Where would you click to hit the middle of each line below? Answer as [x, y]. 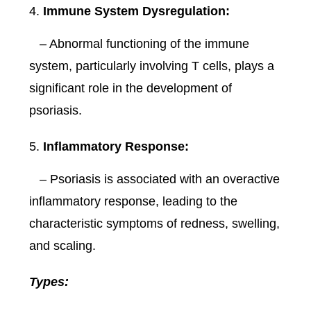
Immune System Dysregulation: [137, 11]
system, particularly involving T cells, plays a [152, 66]
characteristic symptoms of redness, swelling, [155, 224]
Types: [49, 282]
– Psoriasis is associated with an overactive [155, 179]
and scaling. [63, 246]
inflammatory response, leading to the [134, 202]
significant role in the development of [131, 89]
